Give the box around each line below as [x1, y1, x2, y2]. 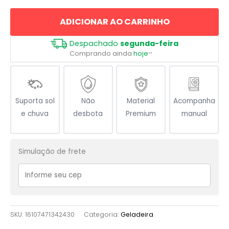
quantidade [10, 4, 50, 14]
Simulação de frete [18, 146, 86, 156]
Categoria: [84, 210, 121, 219]
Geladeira [121, 210, 153, 219]
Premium [126, 109, 156, 119]
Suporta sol [15, 96, 55, 106]
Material [127, 96, 155, 106]
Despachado [70, 38, 120, 49]
